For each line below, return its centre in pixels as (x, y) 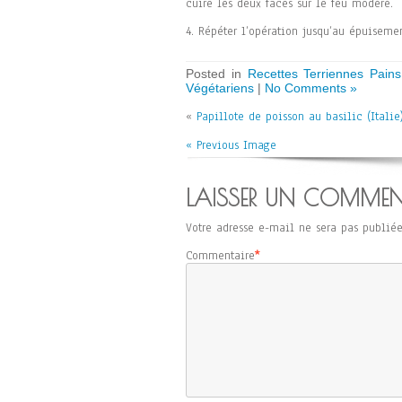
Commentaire (220, 256)
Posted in (217, 74)
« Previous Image (231, 145)
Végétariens (220, 88)
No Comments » (311, 88)
